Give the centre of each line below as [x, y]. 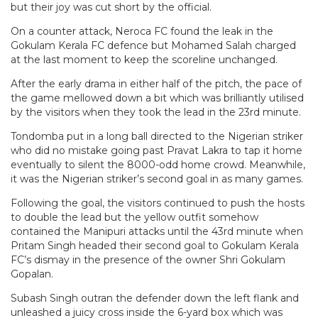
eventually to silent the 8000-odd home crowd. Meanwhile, [158, 164]
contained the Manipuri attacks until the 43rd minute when [157, 231]
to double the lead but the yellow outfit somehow [135, 217]
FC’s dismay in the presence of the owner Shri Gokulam [148, 259]
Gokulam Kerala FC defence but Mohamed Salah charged [153, 45]
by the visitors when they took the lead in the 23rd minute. [156, 112]
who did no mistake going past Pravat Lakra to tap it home [157, 150]
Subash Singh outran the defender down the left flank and [155, 298]
